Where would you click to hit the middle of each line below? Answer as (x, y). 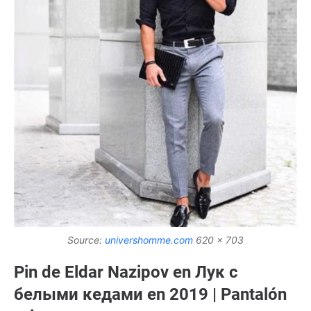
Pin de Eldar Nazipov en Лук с (126, 272)
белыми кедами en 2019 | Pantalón (150, 295)
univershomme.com (149, 240)
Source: (86, 240)
